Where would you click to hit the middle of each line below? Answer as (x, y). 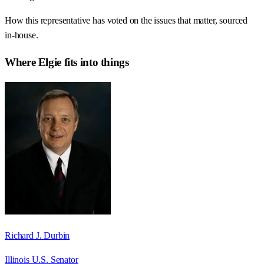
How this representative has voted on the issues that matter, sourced (126, 21)
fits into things (95, 62)
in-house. (22, 35)
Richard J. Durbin (37, 235)
